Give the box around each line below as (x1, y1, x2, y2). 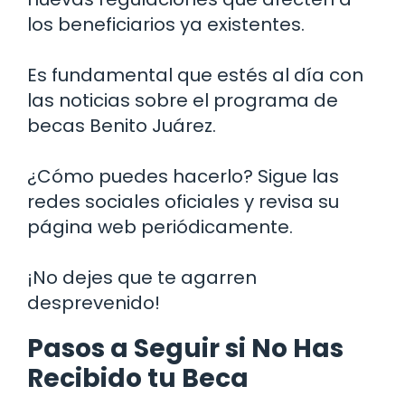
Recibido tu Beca (27, 360, 249, 396)
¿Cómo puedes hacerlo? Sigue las (27, 163, 339, 189)
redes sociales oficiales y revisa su (27, 188, 339, 214)
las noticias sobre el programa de (27, 87, 338, 113)
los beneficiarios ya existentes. (27, 11, 305, 37)
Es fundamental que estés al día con (27, 61, 363, 88)
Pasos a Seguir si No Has (27, 330, 344, 366)
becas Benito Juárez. (27, 112, 216, 138)
